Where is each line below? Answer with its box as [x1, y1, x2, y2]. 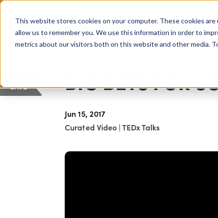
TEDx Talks [122, 121, 160, 132]
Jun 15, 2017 [65, 108, 105, 119]
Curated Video [65, 121, 119, 132]
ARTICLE [65, 53, 95, 64]
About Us [131, 20, 164, 31]
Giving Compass [15, 24, 21, 37]
